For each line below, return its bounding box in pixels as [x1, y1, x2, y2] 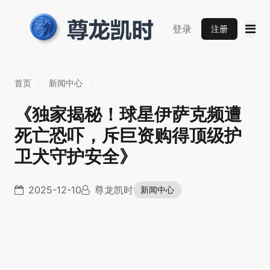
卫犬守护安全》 [14, 146, 137, 167]
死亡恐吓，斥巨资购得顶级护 [14, 125, 242, 146]
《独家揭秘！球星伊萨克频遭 [14, 104, 242, 125]
